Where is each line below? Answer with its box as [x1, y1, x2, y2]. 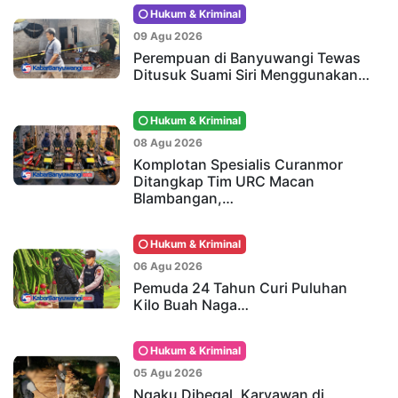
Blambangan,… [133, 188, 234, 207]
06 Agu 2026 [133, 259, 203, 273]
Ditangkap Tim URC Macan [133, 171, 314, 190]
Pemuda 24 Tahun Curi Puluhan [133, 278, 347, 297]
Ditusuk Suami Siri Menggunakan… [133, 65, 370, 84]
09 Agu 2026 [133, 28, 203, 43]
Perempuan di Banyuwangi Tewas [133, 48, 361, 67]
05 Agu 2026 [133, 365, 203, 379]
